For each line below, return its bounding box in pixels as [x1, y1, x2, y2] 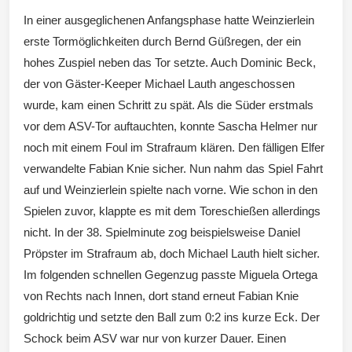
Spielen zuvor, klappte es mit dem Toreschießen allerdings [24, 203, 321, 218]
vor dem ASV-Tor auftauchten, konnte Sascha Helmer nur [24, 119, 317, 133]
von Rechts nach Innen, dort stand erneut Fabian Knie [24, 288, 299, 302]
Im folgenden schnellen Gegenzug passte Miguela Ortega [24, 267, 317, 281]
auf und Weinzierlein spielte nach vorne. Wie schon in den [24, 182, 317, 196]
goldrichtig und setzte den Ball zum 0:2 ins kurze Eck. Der [24, 310, 320, 324]
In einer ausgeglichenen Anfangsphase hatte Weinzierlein [24, 13, 314, 27]
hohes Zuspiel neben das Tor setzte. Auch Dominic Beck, [24, 55, 316, 69]
